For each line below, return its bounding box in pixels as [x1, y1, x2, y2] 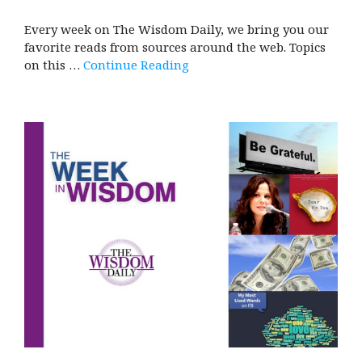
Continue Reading [83, 56, 189, 73]
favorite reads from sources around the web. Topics [24, 38, 326, 55]
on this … [24, 56, 83, 73]
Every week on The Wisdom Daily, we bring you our [24, 20, 329, 37]
